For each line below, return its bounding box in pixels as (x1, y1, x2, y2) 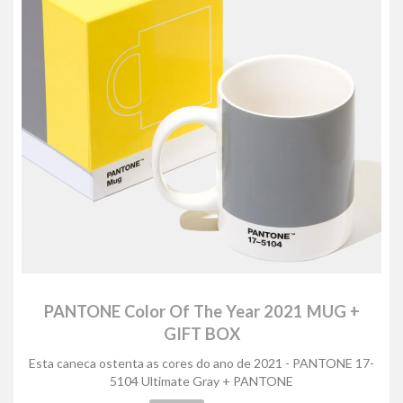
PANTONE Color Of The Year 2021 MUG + (43, 301, 360, 321)
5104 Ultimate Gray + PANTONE (110, 373, 293, 389)
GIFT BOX (163, 324, 240, 344)
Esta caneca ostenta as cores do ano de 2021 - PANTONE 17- (29, 355, 374, 371)
